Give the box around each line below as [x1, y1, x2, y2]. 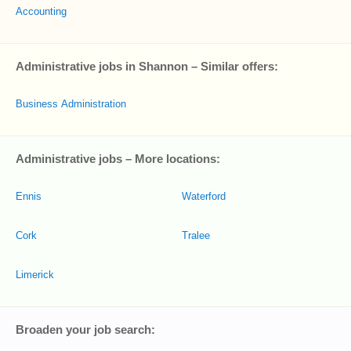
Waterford [182, 190, 226, 202]
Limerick [16, 269, 54, 280]
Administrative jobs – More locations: [16, 152, 220, 165]
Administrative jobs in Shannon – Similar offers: [16, 60, 278, 73]
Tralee [182, 230, 210, 241]
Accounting [16, 5, 67, 17]
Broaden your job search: [16, 323, 155, 336]
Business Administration [16, 98, 126, 110]
